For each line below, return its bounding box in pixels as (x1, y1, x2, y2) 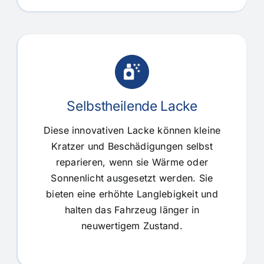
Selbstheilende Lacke (67, 97, 197, 114)
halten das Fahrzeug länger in (64, 203, 200, 216)
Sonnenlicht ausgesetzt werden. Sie (51, 171, 213, 184)
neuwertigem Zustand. (81, 219, 183, 232)
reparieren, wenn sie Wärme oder (55, 156, 209, 168)
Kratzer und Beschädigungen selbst (51, 140, 213, 152)
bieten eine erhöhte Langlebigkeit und (46, 187, 218, 200)
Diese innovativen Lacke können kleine (43, 124, 221, 136)
